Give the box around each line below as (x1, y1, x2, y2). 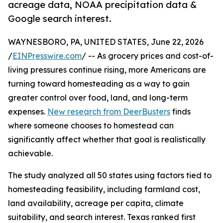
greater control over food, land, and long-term (8, 93, 188, 103)
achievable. (8, 148, 53, 159)
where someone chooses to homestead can (8, 120, 174, 131)
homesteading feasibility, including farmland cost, (8, 184, 200, 195)
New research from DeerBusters (47, 107, 170, 117)
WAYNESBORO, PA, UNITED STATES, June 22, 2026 (8, 37, 204, 47)
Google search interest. (8, 13, 111, 24)
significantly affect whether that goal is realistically (8, 134, 206, 145)
